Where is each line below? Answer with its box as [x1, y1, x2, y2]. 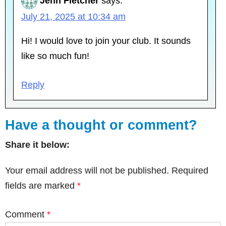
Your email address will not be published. [5, 165, 169, 176]
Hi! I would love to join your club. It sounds [21, 36, 191, 46]
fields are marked [5, 181, 77, 191]
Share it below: [5, 140, 70, 150]
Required [172, 165, 208, 176]
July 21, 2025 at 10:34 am [21, 12, 126, 22]
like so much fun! [21, 51, 89, 62]
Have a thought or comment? [5, 118, 197, 133]
